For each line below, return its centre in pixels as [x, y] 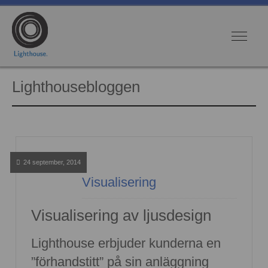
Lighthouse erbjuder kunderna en [126, 243]
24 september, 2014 [52, 162]
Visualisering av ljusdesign [121, 216]
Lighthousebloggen [76, 87]
